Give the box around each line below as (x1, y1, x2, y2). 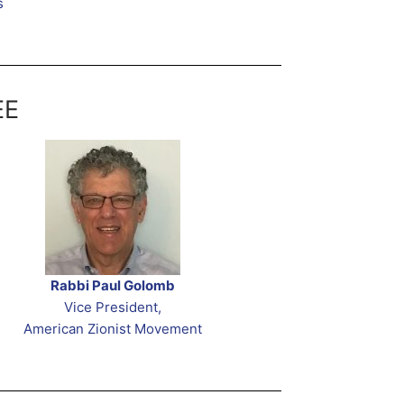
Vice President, (64, 298, 162, 316)
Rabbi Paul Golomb (50, 276, 176, 294)
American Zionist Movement (23, 319, 203, 337)
